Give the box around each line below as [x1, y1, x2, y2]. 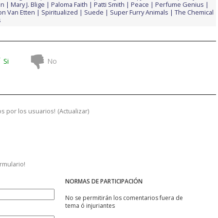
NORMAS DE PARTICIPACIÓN [65, 177, 143, 185]
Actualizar [59, 106, 88, 115]
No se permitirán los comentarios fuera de [65, 193, 183, 202]
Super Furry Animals [110, 7, 168, 17]
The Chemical [175, 7, 214, 17]
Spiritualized [41, 7, 78, 17]
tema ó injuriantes [65, 201, 115, 210]
